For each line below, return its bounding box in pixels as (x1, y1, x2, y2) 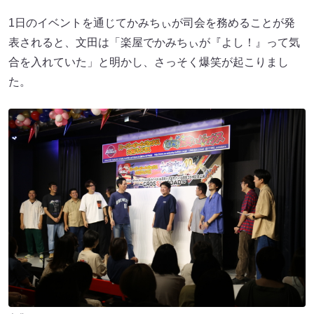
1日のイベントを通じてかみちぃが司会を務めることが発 (8, 17, 295, 29)
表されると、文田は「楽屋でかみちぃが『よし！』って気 (8, 36, 300, 49)
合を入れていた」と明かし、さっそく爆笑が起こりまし (8, 56, 289, 69)
